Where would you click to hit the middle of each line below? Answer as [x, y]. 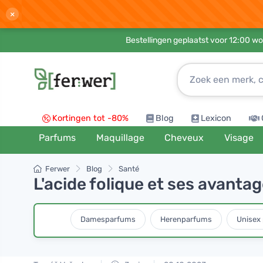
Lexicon [216, 118]
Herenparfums [186, 219]
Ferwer [58, 169]
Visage [239, 138]
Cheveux [184, 138]
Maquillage [120, 138]
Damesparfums [108, 219]
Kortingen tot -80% [90, 118]
